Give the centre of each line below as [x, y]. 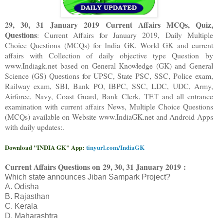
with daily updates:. [35, 127]
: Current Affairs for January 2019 [98, 35]
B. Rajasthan [27, 197]
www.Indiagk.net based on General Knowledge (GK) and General [109, 66]
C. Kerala [21, 206]
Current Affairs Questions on [54, 167]
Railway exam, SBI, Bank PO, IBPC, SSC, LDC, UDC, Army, [109, 86]
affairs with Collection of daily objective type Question [102, 55]
